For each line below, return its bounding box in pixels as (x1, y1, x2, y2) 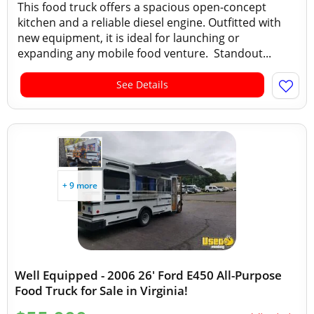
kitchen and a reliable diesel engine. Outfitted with (18, 15, 281, 30)
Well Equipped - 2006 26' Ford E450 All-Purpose (15, 267, 282, 283)
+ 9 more (62, 179, 97, 191)
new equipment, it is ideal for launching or (18, 30, 240, 46)
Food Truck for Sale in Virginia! (15, 282, 188, 299)
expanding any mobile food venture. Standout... (18, 46, 271, 61)
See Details (116, 78, 168, 91)
